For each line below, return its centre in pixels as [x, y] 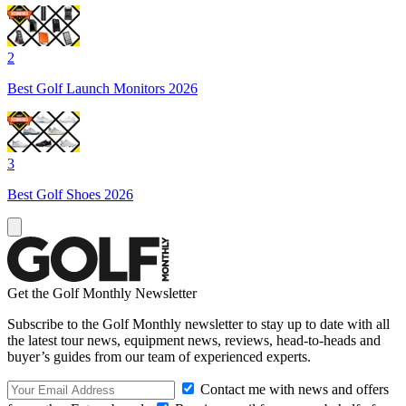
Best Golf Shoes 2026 [70, 194]
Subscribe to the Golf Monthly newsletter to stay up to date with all [198, 324]
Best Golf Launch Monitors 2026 [102, 88]
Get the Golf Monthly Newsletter [102, 293]
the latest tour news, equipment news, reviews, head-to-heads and [194, 340]
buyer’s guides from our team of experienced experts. [159, 356]
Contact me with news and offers [293, 389]
